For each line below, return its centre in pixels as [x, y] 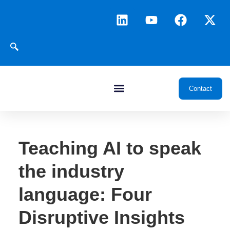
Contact [200, 88]
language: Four [85, 194]
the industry [71, 171]
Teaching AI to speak [110, 148]
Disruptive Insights [101, 217]
